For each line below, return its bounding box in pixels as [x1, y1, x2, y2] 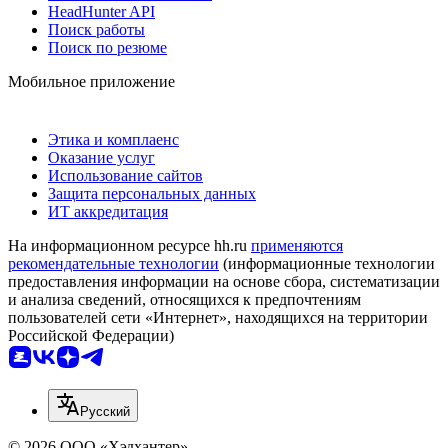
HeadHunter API [48, 2, 155, 20]
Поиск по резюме [48, 38, 167, 56]
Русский [80, 403, 130, 419]
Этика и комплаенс [48, 130, 179, 148]
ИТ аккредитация [48, 202, 168, 220]
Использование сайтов [48, 166, 203, 184]
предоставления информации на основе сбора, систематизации [8, 272, 440, 290]
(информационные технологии [219, 254, 435, 272]
